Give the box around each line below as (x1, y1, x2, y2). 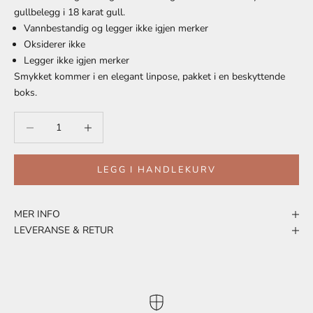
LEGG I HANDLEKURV (96, 163, 217, 176)
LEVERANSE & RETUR (14, 224, 113, 238)
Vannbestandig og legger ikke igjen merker (24, 22, 208, 36)
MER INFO (14, 208, 60, 221)
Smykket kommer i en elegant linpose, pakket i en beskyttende (14, 70, 285, 84)
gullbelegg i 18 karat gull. (14, 6, 125, 20)
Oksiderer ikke (24, 38, 85, 52)
